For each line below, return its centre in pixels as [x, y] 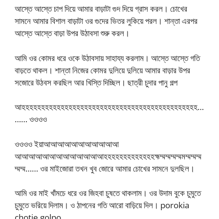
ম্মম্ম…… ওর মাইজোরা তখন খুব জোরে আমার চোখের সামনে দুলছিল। [105, 168]
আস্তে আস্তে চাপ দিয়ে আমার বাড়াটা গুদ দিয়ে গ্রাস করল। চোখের [101, 9]
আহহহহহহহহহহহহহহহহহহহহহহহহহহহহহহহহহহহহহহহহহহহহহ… [109, 107]
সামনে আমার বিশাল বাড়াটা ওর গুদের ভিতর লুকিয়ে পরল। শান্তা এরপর [106, 21]
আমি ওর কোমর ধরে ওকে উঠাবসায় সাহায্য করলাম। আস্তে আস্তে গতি [107, 58]
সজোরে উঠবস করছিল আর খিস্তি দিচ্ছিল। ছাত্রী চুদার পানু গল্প [96, 82]
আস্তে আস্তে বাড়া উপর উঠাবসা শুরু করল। [72, 33]
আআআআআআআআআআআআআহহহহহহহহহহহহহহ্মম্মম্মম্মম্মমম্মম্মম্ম [108, 156]
